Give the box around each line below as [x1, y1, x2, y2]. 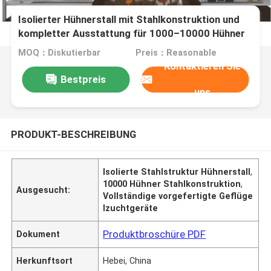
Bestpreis [60, 73, 106, 85]
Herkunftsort [16, 255, 73, 266]
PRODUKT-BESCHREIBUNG [10, 128, 136, 140]
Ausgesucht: [16, 184, 71, 195]
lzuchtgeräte [103, 203, 158, 213]
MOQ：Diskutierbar [18, 48, 101, 58]
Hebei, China [103, 255, 152, 266]
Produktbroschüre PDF [103, 227, 206, 240]
